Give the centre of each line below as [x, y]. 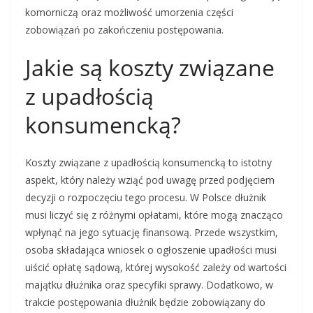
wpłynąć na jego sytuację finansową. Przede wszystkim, [152, 233]
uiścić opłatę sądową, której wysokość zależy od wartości [156, 268]
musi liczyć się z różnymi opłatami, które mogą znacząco [154, 215]
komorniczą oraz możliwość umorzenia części [129, 13]
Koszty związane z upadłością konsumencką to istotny [148, 163]
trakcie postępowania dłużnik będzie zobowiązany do [145, 303]
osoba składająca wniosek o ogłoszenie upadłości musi [151, 250]
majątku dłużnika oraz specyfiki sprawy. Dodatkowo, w [149, 285]
